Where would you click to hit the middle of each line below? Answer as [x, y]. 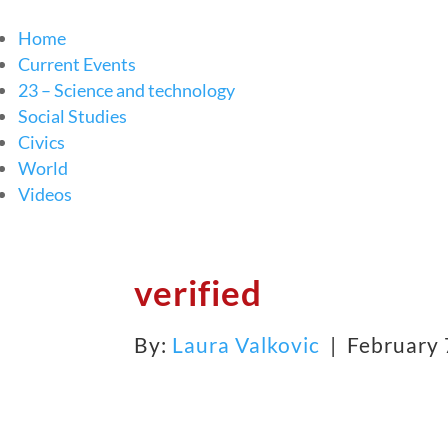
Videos [45, 193]
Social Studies [72, 115]
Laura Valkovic [246, 344]
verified [198, 291]
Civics [41, 141]
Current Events [77, 63]
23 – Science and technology [126, 89]
